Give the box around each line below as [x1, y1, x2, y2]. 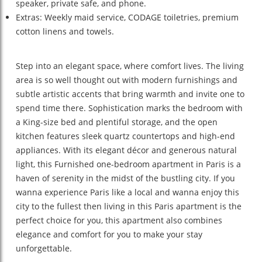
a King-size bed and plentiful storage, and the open [16, 116, 218, 127]
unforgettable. [16, 243, 72, 254]
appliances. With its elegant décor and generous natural [16, 144, 237, 156]
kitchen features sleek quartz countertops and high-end [16, 130, 235, 142]
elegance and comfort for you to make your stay [16, 229, 202, 240]
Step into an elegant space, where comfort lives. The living [16, 60, 244, 71]
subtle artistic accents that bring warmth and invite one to [16, 88, 244, 99]
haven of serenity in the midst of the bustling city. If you [16, 173, 235, 184]
